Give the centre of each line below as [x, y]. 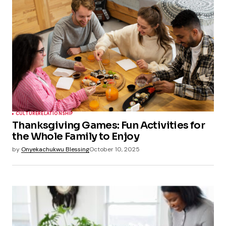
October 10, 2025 [115, 150]
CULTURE [27, 114]
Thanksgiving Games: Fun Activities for [109, 126]
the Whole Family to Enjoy [76, 137]
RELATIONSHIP [56, 114]
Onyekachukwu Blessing [55, 150]
